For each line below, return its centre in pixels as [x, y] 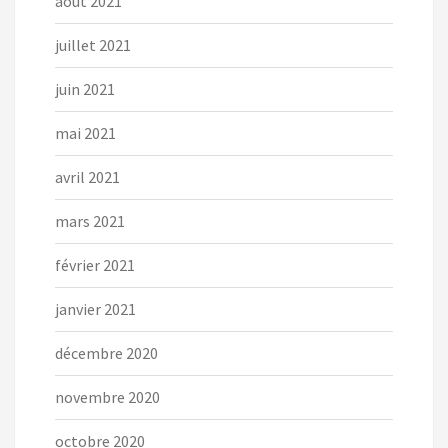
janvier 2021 [95, 309]
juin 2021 [85, 89]
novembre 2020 [107, 397]
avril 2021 [87, 177]
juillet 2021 [93, 45]
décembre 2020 [106, 353]
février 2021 [95, 265]
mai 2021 [85, 133]
